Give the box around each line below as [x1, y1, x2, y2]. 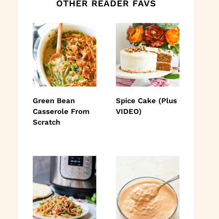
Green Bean [33, 96, 75, 105]
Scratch [33, 117, 60, 127]
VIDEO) [116, 107, 142, 116]
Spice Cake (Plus [116, 96, 177, 105]
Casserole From [33, 107, 89, 116]
